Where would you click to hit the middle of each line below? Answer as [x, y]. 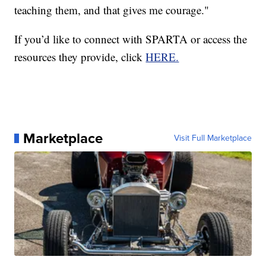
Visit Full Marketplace [213, 138]
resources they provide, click [80, 56]
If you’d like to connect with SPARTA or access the [131, 39]
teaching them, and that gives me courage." [112, 9]
